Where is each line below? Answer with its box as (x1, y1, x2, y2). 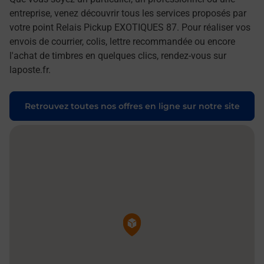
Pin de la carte (121, 213, 164, 221)
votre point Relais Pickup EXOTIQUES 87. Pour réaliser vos (9, 22, 250, 33)
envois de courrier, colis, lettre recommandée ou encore (9, 36, 235, 47)
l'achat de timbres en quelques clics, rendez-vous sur (9, 50, 226, 61)
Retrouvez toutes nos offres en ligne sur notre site (24, 101, 240, 111)
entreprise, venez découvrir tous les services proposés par (9, 8, 246, 19)
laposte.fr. (9, 64, 51, 75)
